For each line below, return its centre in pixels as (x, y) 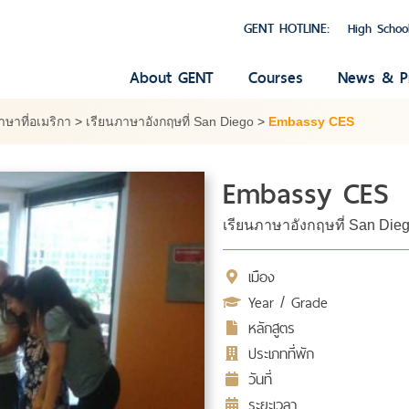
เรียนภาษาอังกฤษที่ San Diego (170, 122)
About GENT (172, 77)
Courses (276, 77)
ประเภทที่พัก (281, 354)
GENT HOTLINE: (287, 28)
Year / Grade (288, 303)
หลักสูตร (272, 329)
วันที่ (260, 380)
